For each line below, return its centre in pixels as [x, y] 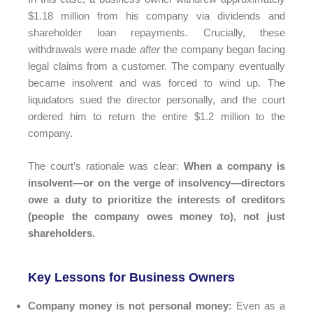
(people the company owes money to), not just [156, 216]
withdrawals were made [84, 50]
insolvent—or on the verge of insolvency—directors [156, 182]
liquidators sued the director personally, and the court [156, 100]
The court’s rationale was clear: [106, 166]
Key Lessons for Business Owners [131, 278]
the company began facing [223, 50]
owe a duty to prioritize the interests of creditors [156, 199]
